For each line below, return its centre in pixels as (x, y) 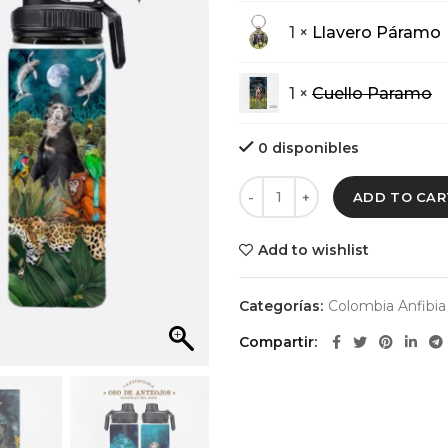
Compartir (276, 342)
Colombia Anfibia (387, 306)
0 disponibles (308, 148)
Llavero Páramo (376, 32)
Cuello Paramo (372, 93)
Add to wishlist (313, 250)
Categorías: (283, 306)
